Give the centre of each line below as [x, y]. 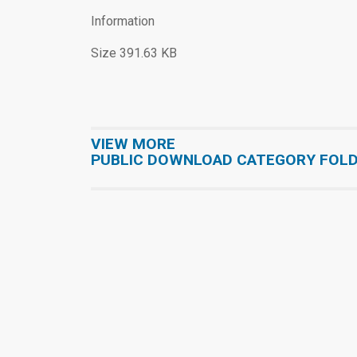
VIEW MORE [133, 144]
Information [123, 22]
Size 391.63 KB [134, 53]
